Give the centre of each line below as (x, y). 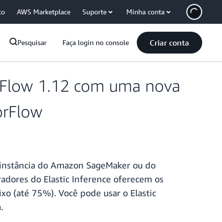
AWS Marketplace (44, 12)
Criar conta (169, 43)
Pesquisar (32, 42)
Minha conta (145, 12)
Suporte (94, 12)
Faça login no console (96, 42)
